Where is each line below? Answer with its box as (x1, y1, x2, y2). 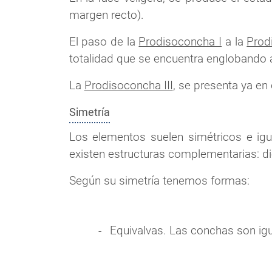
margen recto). (69, 7, 144, 22)
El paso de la (69, 34, 139, 49)
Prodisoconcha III (84, 78, 173, 92)
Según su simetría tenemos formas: (69, 174, 250, 188)
